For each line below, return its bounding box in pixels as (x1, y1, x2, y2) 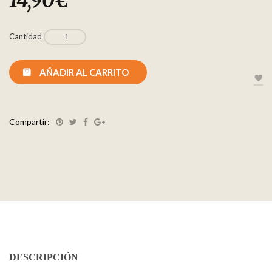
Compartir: (9, 117, 50, 127)
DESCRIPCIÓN (9, 252, 78, 262)
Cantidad (9, 32, 42, 41)
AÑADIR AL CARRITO (39, 66, 129, 78)
